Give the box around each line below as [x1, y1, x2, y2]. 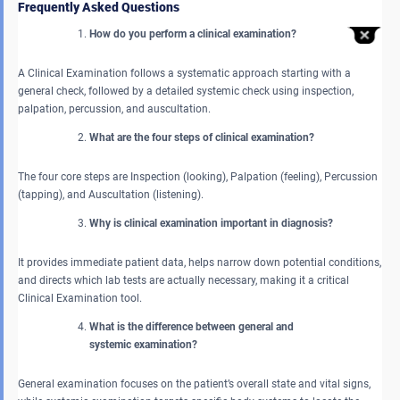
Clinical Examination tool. [18, 291, 145, 304]
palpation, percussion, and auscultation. [18, 102, 213, 115]
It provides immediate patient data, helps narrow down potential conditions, [18, 255, 381, 269]
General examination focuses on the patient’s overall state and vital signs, [18, 377, 371, 390]
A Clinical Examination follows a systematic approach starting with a [18, 66, 351, 79]
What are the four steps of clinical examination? [89, 130, 314, 144]
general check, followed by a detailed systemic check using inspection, [18, 84, 354, 97]
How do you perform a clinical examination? [89, 27, 296, 40]
